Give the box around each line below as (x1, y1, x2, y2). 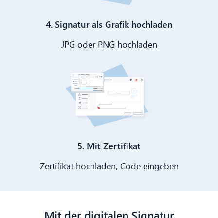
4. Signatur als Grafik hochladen (45, 18, 173, 30)
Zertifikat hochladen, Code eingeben (39, 160, 179, 172)
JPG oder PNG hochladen (61, 37, 157, 50)
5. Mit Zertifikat (77, 140, 141, 152)
